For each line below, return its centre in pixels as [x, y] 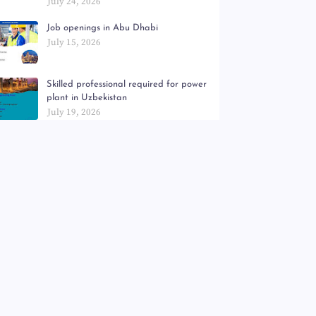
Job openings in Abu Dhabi [103, 28]
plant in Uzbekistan [87, 97]
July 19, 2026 [74, 112]
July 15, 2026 [74, 42]
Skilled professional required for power [127, 84]
